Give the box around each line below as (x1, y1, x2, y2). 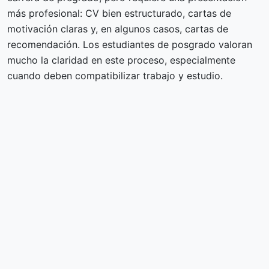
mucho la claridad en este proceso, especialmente (7, 53, 235, 66)
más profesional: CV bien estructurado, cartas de (7, 7, 231, 19)
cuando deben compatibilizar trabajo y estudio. (7, 69, 223, 82)
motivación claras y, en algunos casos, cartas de (7, 22, 228, 35)
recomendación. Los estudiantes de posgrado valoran (7, 38, 252, 50)
